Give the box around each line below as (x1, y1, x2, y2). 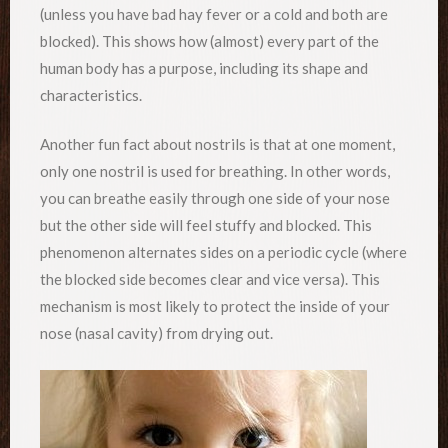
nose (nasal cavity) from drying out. (40, 324, 273, 343)
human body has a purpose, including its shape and (40, 58, 368, 77)
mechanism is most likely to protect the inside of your (40, 297, 390, 316)
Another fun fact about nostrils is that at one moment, (40, 135, 395, 154)
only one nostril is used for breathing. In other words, (40, 162, 390, 181)
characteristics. (40, 85, 142, 104)
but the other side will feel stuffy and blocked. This (40, 216, 372, 235)
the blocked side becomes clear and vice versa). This (40, 270, 380, 289)
